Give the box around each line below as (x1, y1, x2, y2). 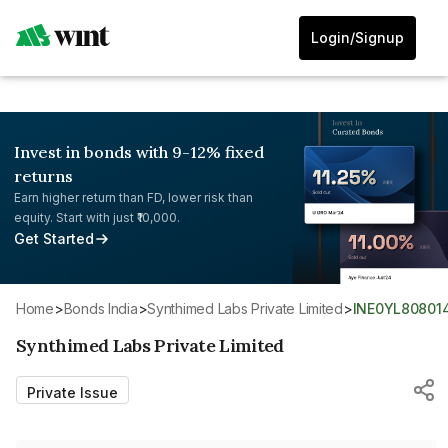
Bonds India (72, 299, 138, 317)
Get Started (14, 230, 94, 247)
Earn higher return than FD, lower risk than (14, 190, 253, 205)
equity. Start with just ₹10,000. (14, 210, 180, 225)
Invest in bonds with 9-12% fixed (14, 142, 264, 162)
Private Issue (27, 383, 118, 401)
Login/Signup (311, 29, 404, 46)
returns (14, 166, 73, 186)
